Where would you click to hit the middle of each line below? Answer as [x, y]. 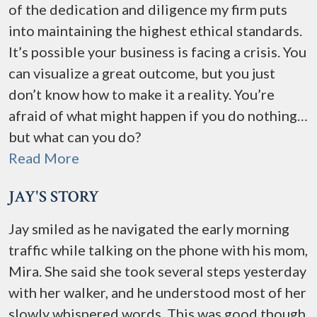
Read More [44, 158]
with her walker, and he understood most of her [157, 292]
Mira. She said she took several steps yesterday [157, 271]
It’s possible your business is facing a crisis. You [157, 52]
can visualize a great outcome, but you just [142, 73]
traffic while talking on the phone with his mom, [158, 250]
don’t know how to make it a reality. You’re [142, 94]
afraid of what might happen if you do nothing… [158, 115]
